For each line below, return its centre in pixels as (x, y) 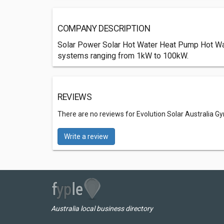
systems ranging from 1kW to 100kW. (123, 56)
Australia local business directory (102, 208)
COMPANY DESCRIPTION (104, 28)
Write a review (86, 136)
